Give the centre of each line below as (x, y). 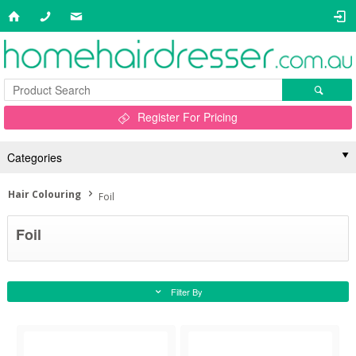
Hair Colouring (44, 194)
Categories (34, 157)
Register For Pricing (188, 117)
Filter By (186, 292)
